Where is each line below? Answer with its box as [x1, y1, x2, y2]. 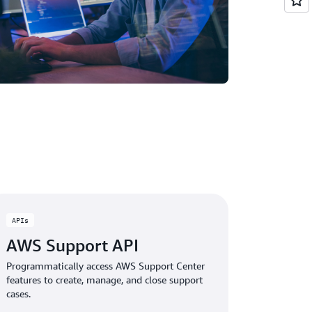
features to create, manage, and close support [6, 273, 203, 286]
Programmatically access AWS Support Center [6, 259, 205, 272]
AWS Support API [6, 235, 139, 255]
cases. [6, 287, 31, 299]
